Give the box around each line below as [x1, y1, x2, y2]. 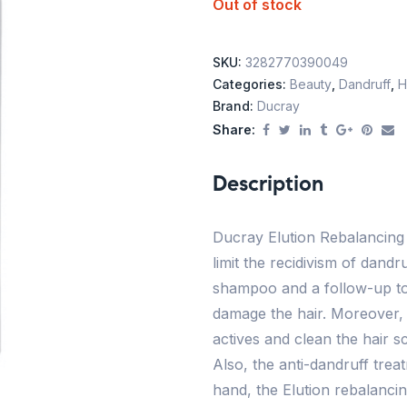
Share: [213, 122, 255, 138]
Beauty [290, 76, 332, 93]
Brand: [213, 98, 257, 114]
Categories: [213, 76, 290, 93]
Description [213, 170, 323, 198]
